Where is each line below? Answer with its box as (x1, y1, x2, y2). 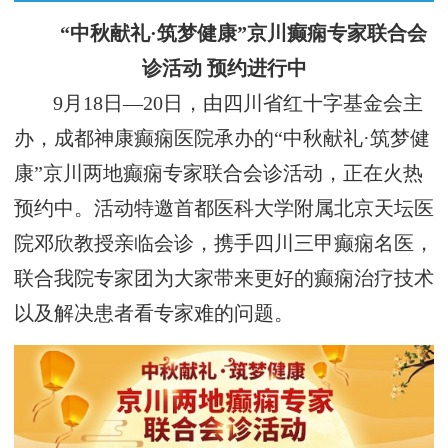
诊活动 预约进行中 (141, 58, 307, 80)
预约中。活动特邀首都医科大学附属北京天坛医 (14, 198, 434, 220)
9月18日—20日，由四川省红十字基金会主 (53, 93, 424, 115)
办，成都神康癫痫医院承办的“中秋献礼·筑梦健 (14, 128, 430, 150)
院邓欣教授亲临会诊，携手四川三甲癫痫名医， (14, 233, 434, 255)
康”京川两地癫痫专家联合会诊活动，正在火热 (14, 163, 423, 185)
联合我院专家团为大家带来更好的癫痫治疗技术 (14, 268, 434, 290)
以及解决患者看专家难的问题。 (14, 303, 294, 325)
